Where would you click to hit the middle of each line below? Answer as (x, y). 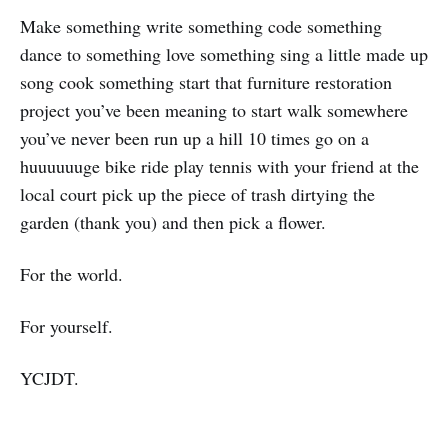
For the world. (71, 273)
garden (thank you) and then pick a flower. (173, 221)
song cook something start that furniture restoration (206, 81)
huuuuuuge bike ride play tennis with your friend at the (219, 165)
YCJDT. (49, 377)
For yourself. (66, 325)
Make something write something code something (201, 25)
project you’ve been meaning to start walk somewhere (214, 109)
